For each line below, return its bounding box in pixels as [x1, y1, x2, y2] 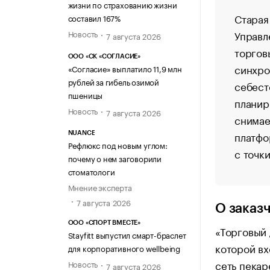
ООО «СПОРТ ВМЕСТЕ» [67, 219, 140, 227]
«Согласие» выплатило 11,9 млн [67, 61, 182, 74]
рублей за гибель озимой [67, 75, 159, 87]
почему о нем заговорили [67, 152, 162, 165]
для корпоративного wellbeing [67, 242, 180, 254]
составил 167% [67, 11, 121, 24]
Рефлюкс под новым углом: [67, 139, 168, 151]
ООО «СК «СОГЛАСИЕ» [67, 52, 140, 60]
